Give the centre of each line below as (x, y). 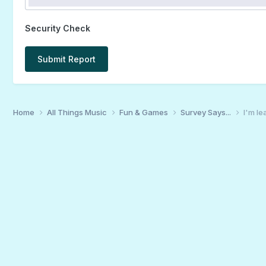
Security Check (57, 28)
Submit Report (66, 59)
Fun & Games (144, 112)
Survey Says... (206, 112)
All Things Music (77, 112)
